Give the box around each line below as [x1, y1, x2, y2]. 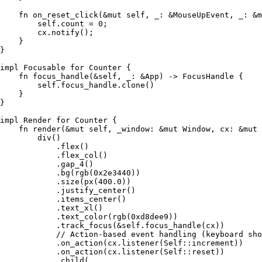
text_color [61, 212, 108, 222]
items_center [61, 195, 117, 204]
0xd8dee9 [131, 212, 168, 222]
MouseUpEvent [173, 11, 229, 20]
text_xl [61, 204, 94, 213]
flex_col [61, 151, 98, 160]
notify [51, 28, 80, 37]
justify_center [61, 186, 126, 195]
